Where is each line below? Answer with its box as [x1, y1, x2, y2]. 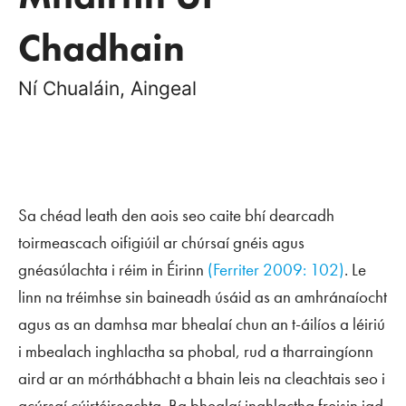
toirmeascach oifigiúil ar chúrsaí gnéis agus [18, 231, 304, 254]
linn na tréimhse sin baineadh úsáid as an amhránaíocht [18, 285, 387, 308]
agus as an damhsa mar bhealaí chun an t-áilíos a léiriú [18, 313, 385, 335]
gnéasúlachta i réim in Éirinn [18, 258, 208, 281]
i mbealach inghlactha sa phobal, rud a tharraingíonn [18, 340, 373, 362]
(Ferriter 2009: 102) [208, 258, 344, 281]
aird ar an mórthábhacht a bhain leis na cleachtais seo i [18, 367, 385, 390]
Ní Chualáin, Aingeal [18, 77, 197, 100]
